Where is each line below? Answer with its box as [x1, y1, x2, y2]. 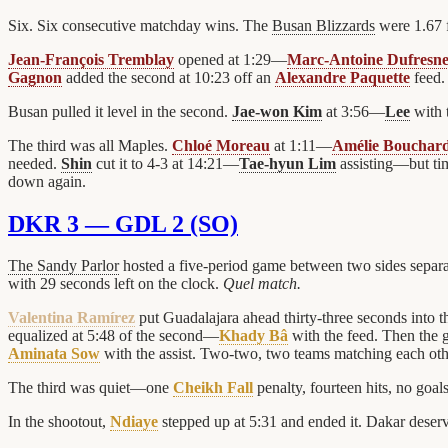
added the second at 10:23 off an [62, 68, 275, 86]
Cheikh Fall [173, 379, 253, 397]
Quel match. [223, 275, 301, 293]
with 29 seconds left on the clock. [8, 275, 223, 293]
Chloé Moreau [172, 136, 270, 154]
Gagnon [8, 68, 62, 86]
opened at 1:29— [174, 50, 287, 68]
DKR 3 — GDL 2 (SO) [8, 210, 238, 237]
